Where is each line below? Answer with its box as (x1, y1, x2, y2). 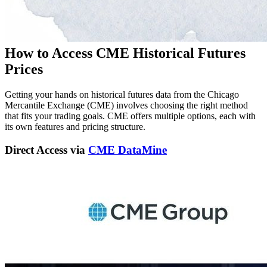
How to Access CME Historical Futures (5, 45, 246, 61)
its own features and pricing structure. (5, 122, 145, 132)
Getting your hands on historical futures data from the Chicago (5, 89, 239, 100)
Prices (5, 61, 43, 77)
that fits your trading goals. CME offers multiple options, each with (5, 111, 256, 122)
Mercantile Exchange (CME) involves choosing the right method (5, 100, 248, 111)
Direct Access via (5, 144, 88, 156)
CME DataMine (88, 144, 167, 156)
